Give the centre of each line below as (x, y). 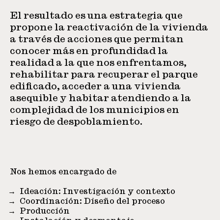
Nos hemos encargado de (63, 172)
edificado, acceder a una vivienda (95, 86)
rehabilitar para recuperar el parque (104, 74)
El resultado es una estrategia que (96, 15)
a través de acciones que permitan (97, 39)
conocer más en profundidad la (89, 51)
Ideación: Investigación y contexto (97, 192)
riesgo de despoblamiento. (76, 122)
